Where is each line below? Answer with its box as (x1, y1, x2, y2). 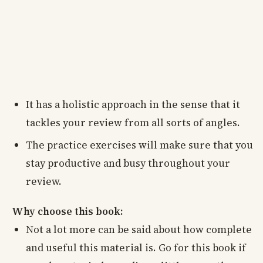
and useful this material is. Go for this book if (26, 240, 246, 255)
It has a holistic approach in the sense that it (26, 97, 240, 112)
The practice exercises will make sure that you (26, 137, 253, 152)
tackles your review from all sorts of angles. (26, 116, 240, 130)
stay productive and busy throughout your (26, 156, 230, 170)
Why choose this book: (12, 204, 123, 218)
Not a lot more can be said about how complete (26, 222, 252, 237)
